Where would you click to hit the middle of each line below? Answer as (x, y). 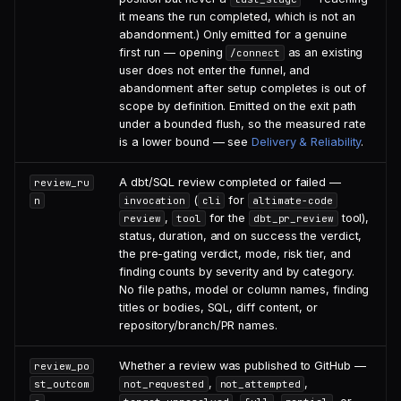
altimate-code (292, 200)
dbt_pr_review (293, 218)
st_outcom (62, 384)
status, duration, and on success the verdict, (241, 236)
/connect (255, 53)
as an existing (324, 52)
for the (227, 218)
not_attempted (260, 384)
